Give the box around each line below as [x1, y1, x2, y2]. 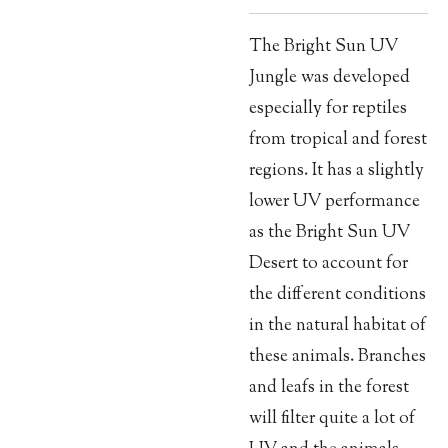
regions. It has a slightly [249, 158, 424, 184]
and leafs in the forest [249, 375, 409, 401]
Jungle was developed [249, 65, 410, 91]
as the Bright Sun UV [249, 220, 410, 246]
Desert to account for [249, 251, 408, 277]
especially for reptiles [249, 96, 407, 122]
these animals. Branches [249, 344, 426, 370]
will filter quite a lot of [249, 406, 415, 432]
